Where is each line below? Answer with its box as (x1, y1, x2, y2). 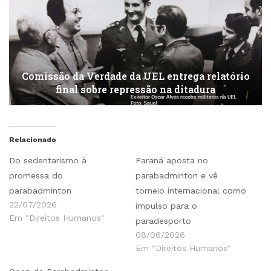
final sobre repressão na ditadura (56, 82, 215, 96)
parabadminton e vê (135, 170, 218, 180)
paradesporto (135, 215, 191, 226)
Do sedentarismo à (9, 155, 87, 165)
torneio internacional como (135, 185, 246, 195)
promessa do (9, 170, 63, 180)
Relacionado (9, 135, 56, 144)
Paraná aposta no (135, 155, 208, 165)
